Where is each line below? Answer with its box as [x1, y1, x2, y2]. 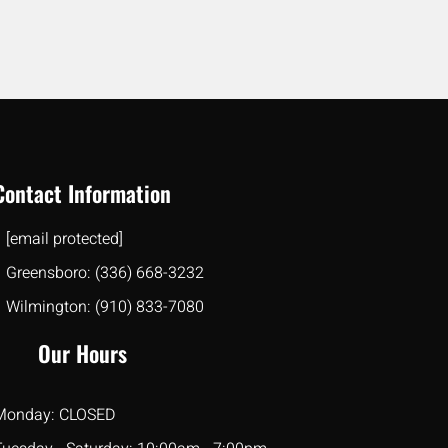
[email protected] [5, 226, 123, 251]
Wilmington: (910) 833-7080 [5, 294, 204, 319]
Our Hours [37, 336, 127, 369]
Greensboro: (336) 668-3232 [5, 260, 204, 285]
